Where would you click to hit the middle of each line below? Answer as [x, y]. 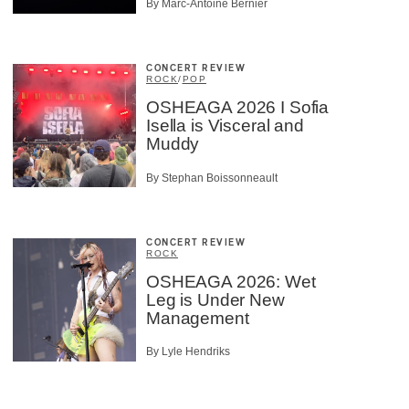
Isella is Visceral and [225, 126]
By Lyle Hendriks [188, 351]
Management [198, 318]
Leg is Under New [215, 299]
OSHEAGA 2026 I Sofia [238, 108]
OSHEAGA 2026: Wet [231, 281]
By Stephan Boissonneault [212, 178]
